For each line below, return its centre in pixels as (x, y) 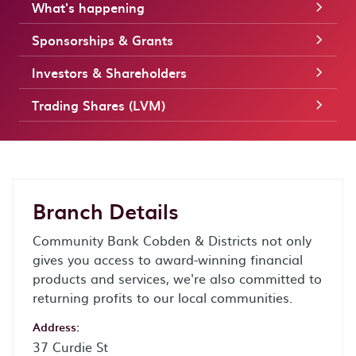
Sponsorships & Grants (103, 40)
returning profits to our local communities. (163, 297)
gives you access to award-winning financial (168, 259)
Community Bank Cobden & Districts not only (172, 240)
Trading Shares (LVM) (99, 105)
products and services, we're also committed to (177, 278)
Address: (56, 327)
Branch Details (106, 211)
